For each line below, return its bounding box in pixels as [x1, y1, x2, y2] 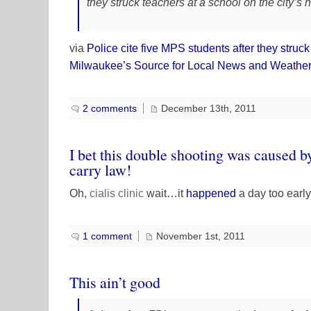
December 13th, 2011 [161, 102, 256, 114]
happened [186, 187, 236, 199]
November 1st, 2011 [156, 230, 245, 242]
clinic [118, 187, 144, 199]
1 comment [83, 230, 132, 242]
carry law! [69, 159, 131, 180]
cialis [90, 187, 115, 199]
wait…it [144, 187, 186, 199]
